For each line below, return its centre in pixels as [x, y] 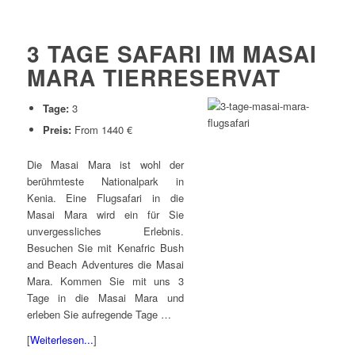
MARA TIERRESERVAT [153, 77]
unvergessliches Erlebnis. [105, 231]
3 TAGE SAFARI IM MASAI [172, 53]
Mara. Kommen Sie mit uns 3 [105, 281]
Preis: [57, 129]
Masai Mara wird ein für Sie [105, 214]
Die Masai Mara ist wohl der [105, 164]
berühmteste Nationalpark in [105, 181]
